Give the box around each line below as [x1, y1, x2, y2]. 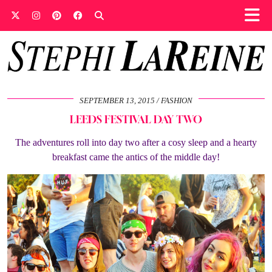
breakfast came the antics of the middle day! [52, 151, 220, 162]
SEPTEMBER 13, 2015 [80, 95, 155, 105]
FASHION [161, 95, 192, 105]
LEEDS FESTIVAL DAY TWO [70, 112, 202, 126]
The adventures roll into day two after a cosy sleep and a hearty [15, 137, 257, 148]
